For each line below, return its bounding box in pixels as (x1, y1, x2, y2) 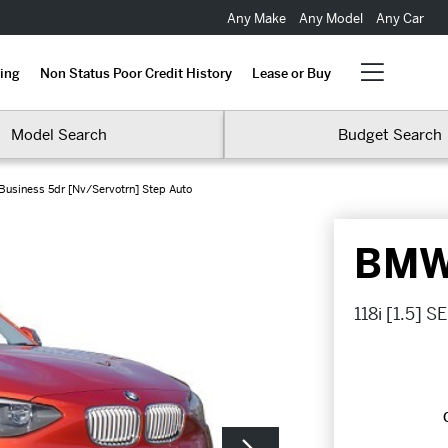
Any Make (226, 9, 289, 27)
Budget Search (337, 125, 442, 144)
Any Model (298, 9, 363, 27)
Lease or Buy (251, 64, 331, 82)
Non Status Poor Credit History (39, 64, 232, 82)
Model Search (10, 125, 107, 144)
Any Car (372, 9, 424, 27)
